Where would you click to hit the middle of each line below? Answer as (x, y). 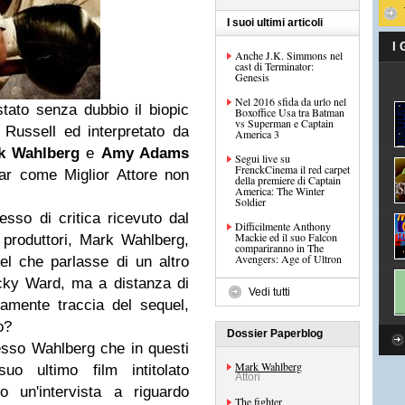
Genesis (252, 77)
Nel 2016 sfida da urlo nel (291, 101)
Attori (248, 377)
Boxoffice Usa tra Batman (290, 112)
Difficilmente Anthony (283, 226)
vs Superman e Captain (284, 123)
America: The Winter (280, 191)
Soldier (250, 202)
